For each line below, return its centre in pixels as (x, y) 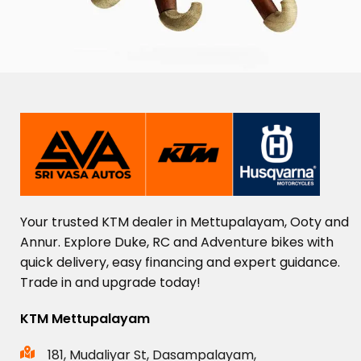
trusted (77, 222)
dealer (154, 222)
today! (180, 282)
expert (257, 262)
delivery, (84, 262)
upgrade (131, 282)
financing (176, 262)
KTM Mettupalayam (85, 318)
